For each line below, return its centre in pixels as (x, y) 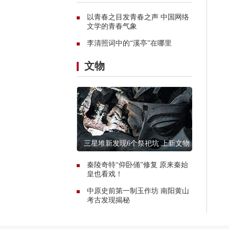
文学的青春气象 (112, 26)
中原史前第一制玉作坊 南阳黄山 (138, 191)
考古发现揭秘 (108, 200)
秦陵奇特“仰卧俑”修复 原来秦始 (138, 165)
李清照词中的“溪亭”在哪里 (129, 43)
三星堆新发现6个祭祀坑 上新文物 (137, 143)
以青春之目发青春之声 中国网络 (138, 17)
